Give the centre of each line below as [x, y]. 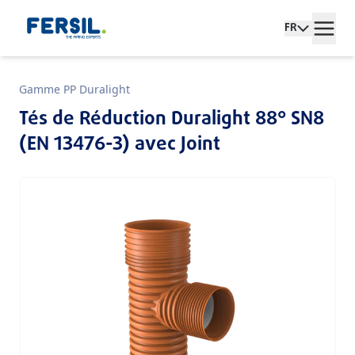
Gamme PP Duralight [74, 90]
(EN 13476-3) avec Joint [120, 145]
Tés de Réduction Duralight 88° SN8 [172, 120]
